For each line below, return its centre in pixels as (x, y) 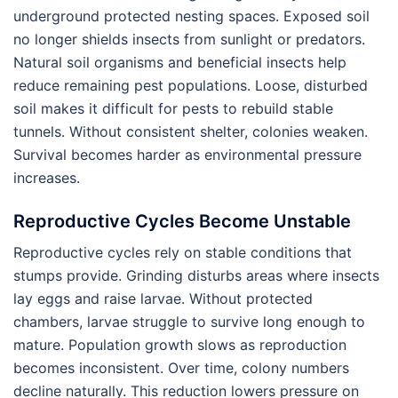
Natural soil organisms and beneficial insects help (180, 63)
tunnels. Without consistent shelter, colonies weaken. (191, 132)
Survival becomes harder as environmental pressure (187, 155)
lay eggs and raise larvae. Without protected (163, 299)
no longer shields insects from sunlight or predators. (189, 40)
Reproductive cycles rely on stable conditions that (183, 253)
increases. (47, 178)
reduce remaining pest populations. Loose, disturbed (191, 86)
